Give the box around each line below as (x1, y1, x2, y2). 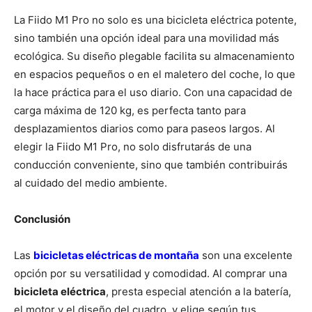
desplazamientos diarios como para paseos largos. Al (14, 122, 275, 136)
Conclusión (14, 212, 70, 226)
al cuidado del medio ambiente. (14, 176, 167, 190)
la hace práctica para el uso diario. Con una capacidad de (14, 86, 292, 100)
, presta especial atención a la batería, (106, 285, 291, 299)
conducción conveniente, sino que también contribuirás (14, 158, 288, 172)
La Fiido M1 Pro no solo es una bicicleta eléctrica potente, (14, 13, 297, 27)
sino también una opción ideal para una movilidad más (14, 31, 279, 45)
